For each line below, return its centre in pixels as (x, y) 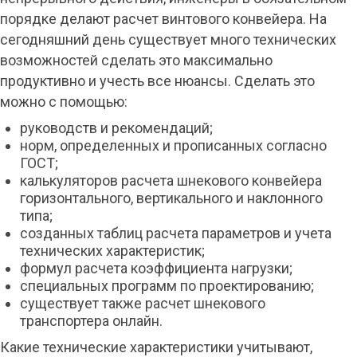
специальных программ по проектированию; (167, 286)
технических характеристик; (112, 251)
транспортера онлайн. (91, 321)
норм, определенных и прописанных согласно (173, 145)
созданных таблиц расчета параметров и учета (176, 233)
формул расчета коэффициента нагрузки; (156, 268)
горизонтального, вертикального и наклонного (171, 198)
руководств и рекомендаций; (116, 128)
